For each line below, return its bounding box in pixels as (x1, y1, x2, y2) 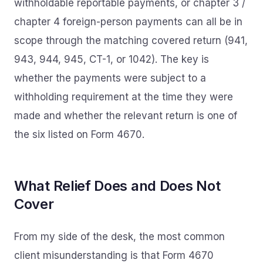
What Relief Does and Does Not (14, 177, 221, 194)
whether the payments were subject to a (14, 72, 206, 84)
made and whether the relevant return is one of (14, 110, 237, 122)
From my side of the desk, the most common (14, 231, 225, 242)
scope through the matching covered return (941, (14, 35, 248, 46)
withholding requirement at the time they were (14, 91, 233, 103)
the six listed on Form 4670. (14, 129, 144, 140)
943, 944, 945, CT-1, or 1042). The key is (14, 53, 209, 65)
